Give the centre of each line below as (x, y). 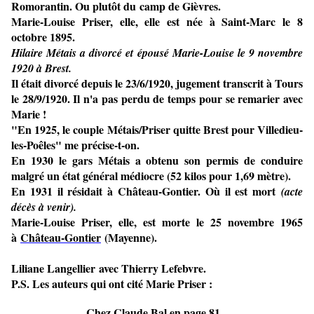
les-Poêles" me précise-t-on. (75, 145)
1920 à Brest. (41, 68)
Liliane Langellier (55, 268)
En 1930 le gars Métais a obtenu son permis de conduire (157, 161)
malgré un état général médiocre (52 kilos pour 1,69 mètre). (151, 176)
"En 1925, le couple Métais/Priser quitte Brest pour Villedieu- (157, 130)
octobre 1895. (43, 37)
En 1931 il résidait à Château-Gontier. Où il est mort (146, 191)
